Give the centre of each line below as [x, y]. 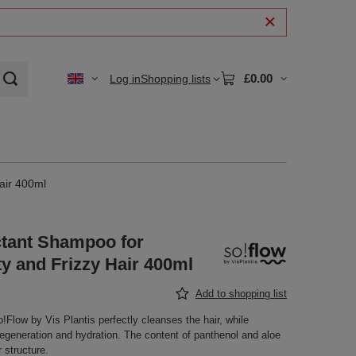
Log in [125, 79]
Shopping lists [176, 79]
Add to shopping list [241, 294]
